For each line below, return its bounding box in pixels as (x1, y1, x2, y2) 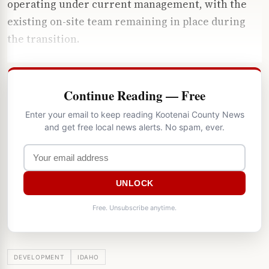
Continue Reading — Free (64, 86, 205, 104)
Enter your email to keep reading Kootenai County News (25, 109, 244, 119)
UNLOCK (115, 178, 154, 188)
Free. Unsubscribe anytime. (92, 203, 177, 212)
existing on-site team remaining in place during (7, 14, 246, 29)
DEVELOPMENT (14, 253, 64, 261)
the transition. (7, 32, 79, 46)
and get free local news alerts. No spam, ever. (44, 121, 225, 132)
